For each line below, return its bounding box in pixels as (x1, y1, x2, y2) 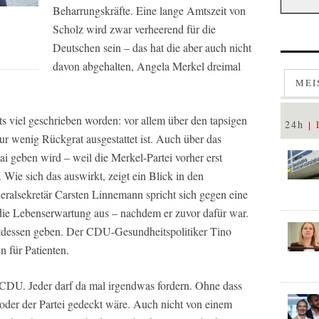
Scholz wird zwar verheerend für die (53, 21, 216, 36)
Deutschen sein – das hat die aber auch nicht (53, 40, 251, 55)
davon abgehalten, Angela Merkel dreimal (53, 58, 241, 73)
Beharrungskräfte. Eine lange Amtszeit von (53, 3, 246, 18)
